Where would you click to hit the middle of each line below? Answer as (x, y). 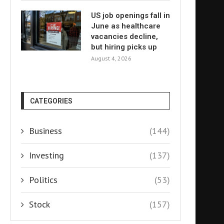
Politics (43, 180)
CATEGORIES (51, 101)
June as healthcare (126, 26)
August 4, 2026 (111, 58)
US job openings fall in (130, 15)
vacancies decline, (124, 36)
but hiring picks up (124, 47)
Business (45, 131)
